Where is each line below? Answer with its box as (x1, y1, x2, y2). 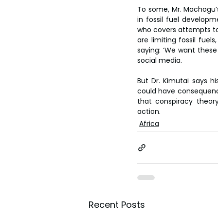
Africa (139, 119, 159, 128)
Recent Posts (89, 199, 145, 211)
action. (137, 107, 161, 116)
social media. (137, 55, 182, 65)
